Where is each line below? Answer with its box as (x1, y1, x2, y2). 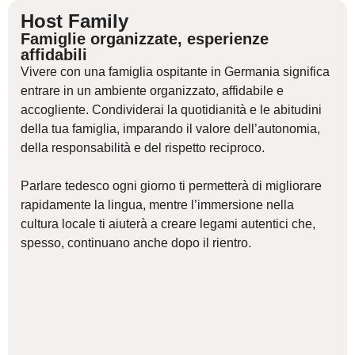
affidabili (21, 46, 87, 63)
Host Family (21, 10, 128, 32)
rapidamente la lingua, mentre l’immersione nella (21, 198, 294, 212)
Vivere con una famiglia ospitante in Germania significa (21, 65, 330, 78)
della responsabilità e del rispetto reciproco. (21, 141, 265, 155)
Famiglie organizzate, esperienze (21, 30, 269, 48)
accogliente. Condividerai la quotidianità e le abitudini (21, 103, 322, 116)
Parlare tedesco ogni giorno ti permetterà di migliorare (21, 179, 322, 193)
